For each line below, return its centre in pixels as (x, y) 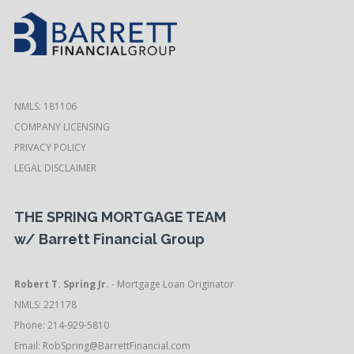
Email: (28, 345)
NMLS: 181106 (45, 106)
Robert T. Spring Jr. (62, 284)
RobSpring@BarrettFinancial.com (116, 345)
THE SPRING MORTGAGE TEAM (120, 217)
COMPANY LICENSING (62, 126)
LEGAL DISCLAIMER (55, 168)
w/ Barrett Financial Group (109, 239)
